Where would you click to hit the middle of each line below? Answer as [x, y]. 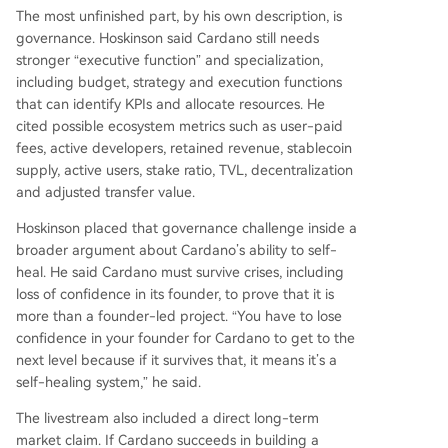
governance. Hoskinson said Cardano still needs [167, 38]
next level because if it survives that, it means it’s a [176, 360]
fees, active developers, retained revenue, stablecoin [184, 148]
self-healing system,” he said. [108, 382]
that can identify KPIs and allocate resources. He [170, 104]
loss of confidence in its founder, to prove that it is [175, 294]
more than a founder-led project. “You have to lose [179, 316]
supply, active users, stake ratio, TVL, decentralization [184, 170]
